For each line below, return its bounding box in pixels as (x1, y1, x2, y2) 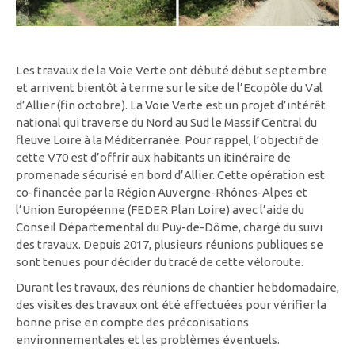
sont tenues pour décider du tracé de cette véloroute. (16, 255, 303, 269)
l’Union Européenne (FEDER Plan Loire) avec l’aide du (16, 203, 304, 216)
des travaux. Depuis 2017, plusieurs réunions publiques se (16, 238, 323, 251)
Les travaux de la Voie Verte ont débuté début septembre (16, 63, 327, 77)
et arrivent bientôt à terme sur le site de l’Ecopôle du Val (16, 81, 323, 94)
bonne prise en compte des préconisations (16, 315, 249, 329)
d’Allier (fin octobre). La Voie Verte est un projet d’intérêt (16, 98, 326, 112)
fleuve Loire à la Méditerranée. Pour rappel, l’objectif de (16, 133, 319, 147)
